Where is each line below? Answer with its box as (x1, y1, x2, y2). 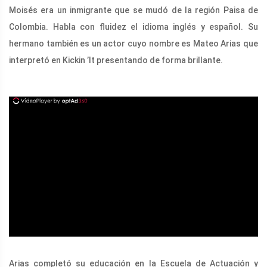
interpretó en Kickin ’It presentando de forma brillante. (9, 55, 223, 65)
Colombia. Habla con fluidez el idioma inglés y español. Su (9, 21, 258, 32)
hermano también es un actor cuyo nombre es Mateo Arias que (9, 38, 258, 48)
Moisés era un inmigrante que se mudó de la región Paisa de (9, 5, 258, 15)
